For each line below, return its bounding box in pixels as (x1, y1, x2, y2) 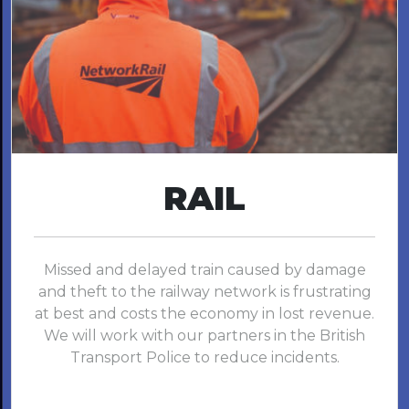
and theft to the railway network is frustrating (37, 283, 372, 301)
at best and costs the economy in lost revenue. (35, 305, 374, 323)
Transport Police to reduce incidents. (69, 349, 340, 367)
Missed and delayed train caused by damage (43, 261, 366, 279)
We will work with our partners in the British (44, 327, 365, 345)
